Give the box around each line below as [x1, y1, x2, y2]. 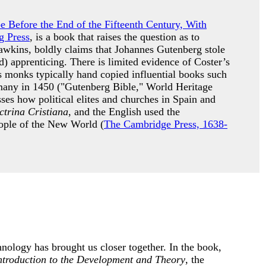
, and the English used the [68, 106, 180, 118]
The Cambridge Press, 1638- [104, 118, 227, 130]
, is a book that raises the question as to [30, 31, 199, 43]
